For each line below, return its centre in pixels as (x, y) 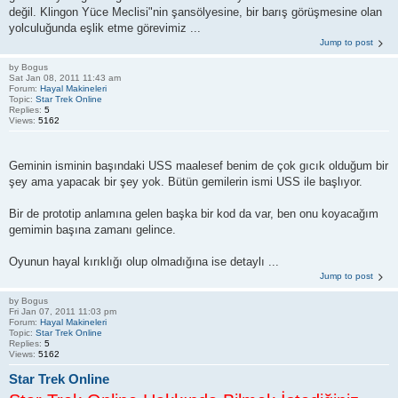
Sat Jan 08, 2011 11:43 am (65, 78)
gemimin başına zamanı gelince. (92, 229)
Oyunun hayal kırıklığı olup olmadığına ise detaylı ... (144, 261)
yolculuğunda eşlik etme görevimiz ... (105, 28)
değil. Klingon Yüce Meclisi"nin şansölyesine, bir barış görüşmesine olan (195, 12)
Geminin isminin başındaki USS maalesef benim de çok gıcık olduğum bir (199, 165)
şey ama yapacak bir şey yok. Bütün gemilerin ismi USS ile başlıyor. (186, 181)
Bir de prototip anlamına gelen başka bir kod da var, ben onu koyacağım (194, 213)
